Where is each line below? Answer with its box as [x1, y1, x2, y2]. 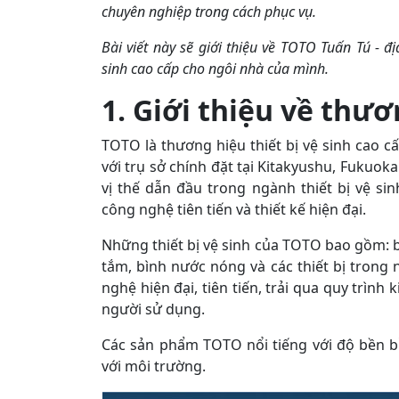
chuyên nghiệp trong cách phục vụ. [102, 2, 320, 21]
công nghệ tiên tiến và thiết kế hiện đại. [102, 199, 366, 219]
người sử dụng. [102, 299, 208, 319]
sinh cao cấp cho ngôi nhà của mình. [102, 59, 329, 78]
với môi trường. [102, 356, 206, 376]
